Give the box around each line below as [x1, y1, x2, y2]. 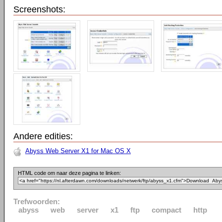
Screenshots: [13, 4, 65, 14]
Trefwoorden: [13, 197, 60, 206]
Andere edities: [13, 131, 73, 141]
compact [152, 206, 181, 214]
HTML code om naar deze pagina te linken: [18, 170, 121, 176]
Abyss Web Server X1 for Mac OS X [25, 147, 131, 155]
